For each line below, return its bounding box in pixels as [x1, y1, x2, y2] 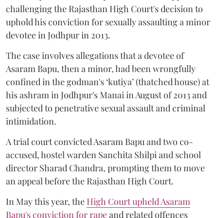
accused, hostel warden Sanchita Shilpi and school [6, 149, 201, 161]
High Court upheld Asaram [87, 196, 190, 208]
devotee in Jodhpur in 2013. [6, 29, 110, 41]
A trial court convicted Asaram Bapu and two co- [6, 136, 193, 148]
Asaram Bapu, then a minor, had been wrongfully [6, 63, 196, 75]
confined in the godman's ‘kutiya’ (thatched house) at [6, 76, 209, 88]
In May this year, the [6, 196, 87, 208]
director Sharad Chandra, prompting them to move [6, 162, 205, 174]
